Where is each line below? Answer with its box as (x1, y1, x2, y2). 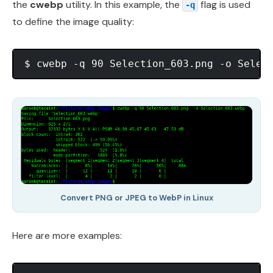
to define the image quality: (12, 15, 134, 29)
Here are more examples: (12, 229, 122, 243)
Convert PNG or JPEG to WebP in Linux (60, 193, 213, 204)
